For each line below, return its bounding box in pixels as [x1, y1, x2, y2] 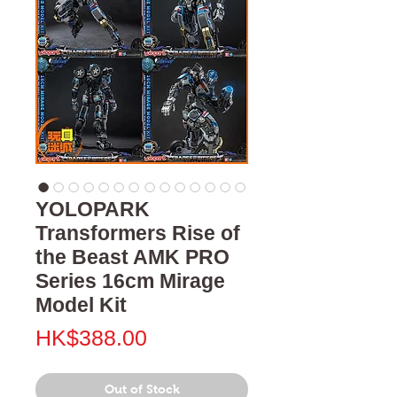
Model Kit [35, 292, 127, 316]
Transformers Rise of [35, 221, 240, 245]
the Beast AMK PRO [35, 245, 230, 269]
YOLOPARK [35, 197, 150, 221]
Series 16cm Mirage [35, 269, 225, 292]
